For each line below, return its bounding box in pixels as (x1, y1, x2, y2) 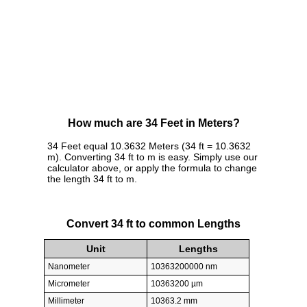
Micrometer (48, 278, 90, 288)
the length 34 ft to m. (47, 173, 137, 185)
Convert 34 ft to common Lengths (66, 217, 241, 230)
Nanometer (48, 261, 90, 271)
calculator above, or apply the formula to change (47, 162, 257, 174)
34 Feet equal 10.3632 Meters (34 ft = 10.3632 (47, 140, 251, 152)
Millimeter (48, 295, 84, 306)
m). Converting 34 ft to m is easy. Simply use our (47, 151, 258, 163)
